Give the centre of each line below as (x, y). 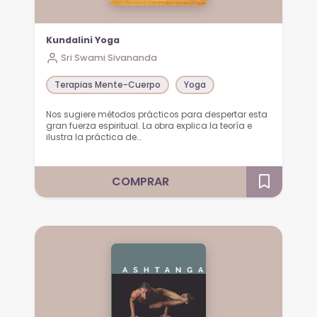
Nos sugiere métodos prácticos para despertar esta (157, 115)
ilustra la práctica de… (94, 138)
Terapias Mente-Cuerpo (108, 85)
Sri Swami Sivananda (109, 57)
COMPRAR (141, 182)
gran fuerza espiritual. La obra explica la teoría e (149, 126)
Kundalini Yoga (83, 40)
